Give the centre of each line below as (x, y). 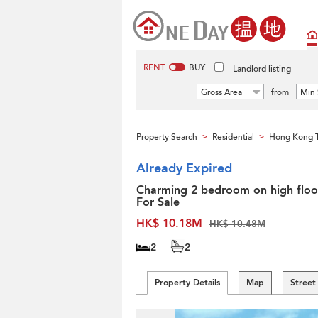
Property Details (187, 283)
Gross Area (221, 92)
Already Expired (184, 169)
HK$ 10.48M (237, 224)
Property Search (167, 137)
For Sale (158, 202)
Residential (233, 137)
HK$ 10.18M (169, 224)
